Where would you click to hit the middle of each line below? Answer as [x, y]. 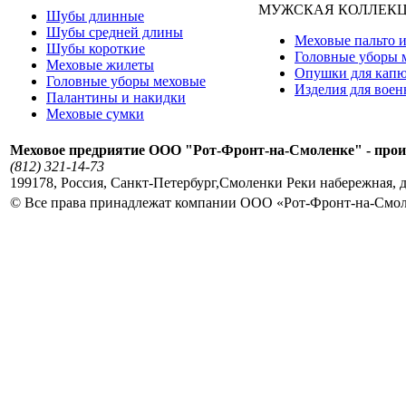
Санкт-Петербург [163, 182]
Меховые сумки [95, 113]
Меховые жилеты [100, 64]
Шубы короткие [96, 48]
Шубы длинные [95, 15]
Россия [82, 182]
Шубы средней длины [115, 32]
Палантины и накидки [116, 97]
